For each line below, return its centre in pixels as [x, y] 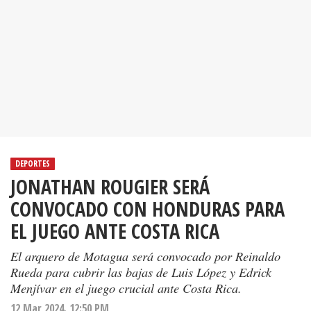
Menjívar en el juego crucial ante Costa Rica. [126, 288]
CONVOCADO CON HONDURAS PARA [148, 209]
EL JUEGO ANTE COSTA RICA [115, 231]
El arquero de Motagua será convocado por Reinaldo [145, 256]
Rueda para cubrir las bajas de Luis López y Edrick [141, 272]
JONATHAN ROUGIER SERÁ [110, 187]
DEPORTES [33, 164]
